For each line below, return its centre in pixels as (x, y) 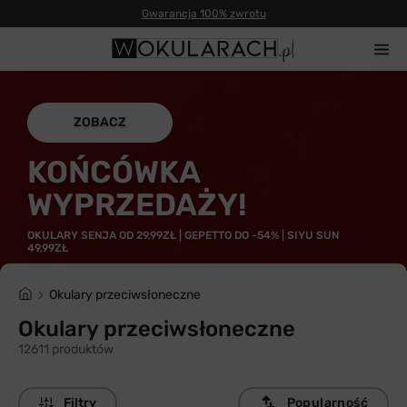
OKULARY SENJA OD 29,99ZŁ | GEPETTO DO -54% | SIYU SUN (183, 235)
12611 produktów (66, 349)
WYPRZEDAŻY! (137, 205)
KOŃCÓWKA (114, 172)
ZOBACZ (100, 122)
